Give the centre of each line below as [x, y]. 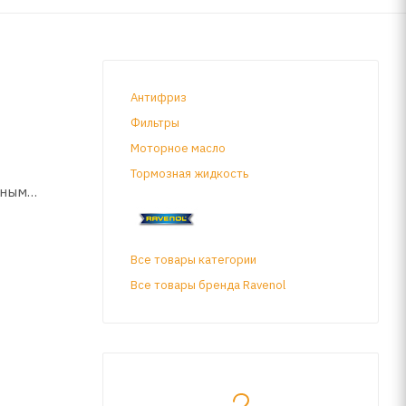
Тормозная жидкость [189, 174]
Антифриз [159, 98]
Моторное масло [178, 149]
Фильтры [155, 123]
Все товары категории [193, 259]
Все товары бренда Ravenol [208, 285]
